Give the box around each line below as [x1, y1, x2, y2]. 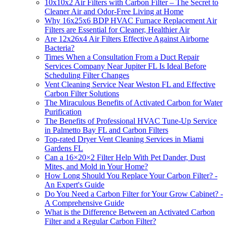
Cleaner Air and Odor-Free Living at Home [45, 7, 183, 16]
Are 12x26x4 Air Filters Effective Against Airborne [45, 34, 209, 44]
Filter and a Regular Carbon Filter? [45, 217, 156, 226]
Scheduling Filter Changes [45, 71, 129, 80]
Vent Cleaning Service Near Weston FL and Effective [45, 80, 215, 89]
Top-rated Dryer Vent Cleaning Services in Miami [45, 135, 204, 144]
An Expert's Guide [45, 180, 104, 190]
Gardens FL [45, 144, 83, 153]
